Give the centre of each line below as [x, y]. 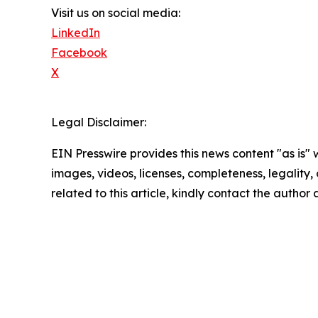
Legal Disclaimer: [99, 122]
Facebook [79, 53]
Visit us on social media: [116, 13]
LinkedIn [76, 33]
